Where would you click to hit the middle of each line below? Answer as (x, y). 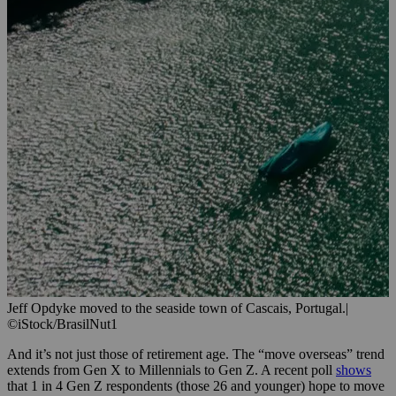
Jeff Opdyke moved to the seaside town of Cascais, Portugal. (176, 308)
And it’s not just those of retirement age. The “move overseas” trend (196, 354)
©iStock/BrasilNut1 (62, 324)
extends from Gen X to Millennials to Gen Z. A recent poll (171, 370)
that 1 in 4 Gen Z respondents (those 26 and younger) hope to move (196, 386)
